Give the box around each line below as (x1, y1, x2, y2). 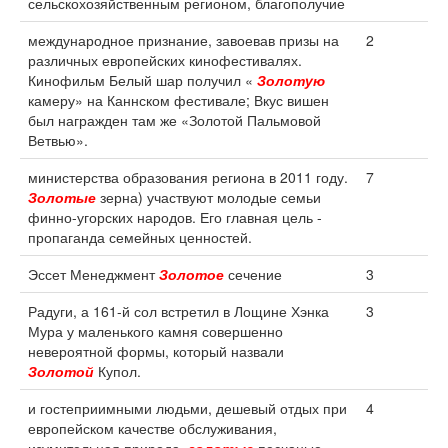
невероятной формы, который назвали (28, 341, 284, 361)
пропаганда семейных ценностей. (28, 227, 252, 247)
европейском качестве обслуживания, (28, 418, 277, 438)
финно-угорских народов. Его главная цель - (28, 207, 322, 227)
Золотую (257, 70, 325, 90)
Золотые (28, 187, 96, 207)
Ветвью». (28, 130, 88, 150)
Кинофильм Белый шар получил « (28, 70, 257, 90)
